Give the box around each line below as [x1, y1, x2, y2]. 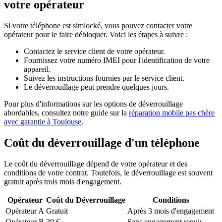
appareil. [24, 64, 51, 73]
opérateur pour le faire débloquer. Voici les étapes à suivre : [4, 30, 188, 39]
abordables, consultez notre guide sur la [4, 108, 129, 117]
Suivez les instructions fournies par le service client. [24, 73, 184, 82]
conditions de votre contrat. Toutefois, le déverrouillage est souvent [4, 168, 213, 177]
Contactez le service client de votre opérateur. [24, 47, 165, 55]
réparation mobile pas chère [129, 108, 215, 117]
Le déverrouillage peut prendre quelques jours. [24, 82, 169, 91]
